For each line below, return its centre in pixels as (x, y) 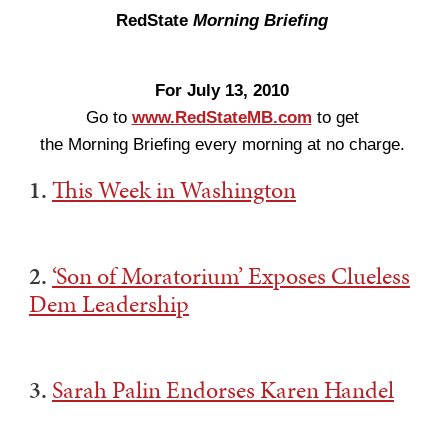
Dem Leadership (109, 304)
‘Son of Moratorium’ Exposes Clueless (231, 276)
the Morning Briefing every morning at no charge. (222, 144)
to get (335, 117)
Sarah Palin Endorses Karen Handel (223, 390)
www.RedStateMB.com (221, 117)
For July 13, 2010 (222, 90)
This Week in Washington (174, 190)
